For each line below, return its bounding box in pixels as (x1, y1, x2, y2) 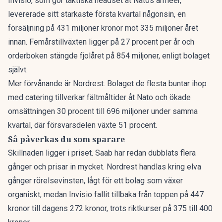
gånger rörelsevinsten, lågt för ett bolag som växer (8, 176, 183, 185)
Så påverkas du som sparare (8, 134, 125, 145)
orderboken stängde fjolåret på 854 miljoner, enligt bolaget (8, 51, 210, 60)
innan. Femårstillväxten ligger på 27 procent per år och (8, 37, 194, 47)
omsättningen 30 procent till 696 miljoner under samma (8, 107, 198, 116)
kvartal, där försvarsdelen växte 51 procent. (8, 120, 157, 130)
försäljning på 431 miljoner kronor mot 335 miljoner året (8, 23, 198, 33)
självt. (8, 65, 28, 74)
